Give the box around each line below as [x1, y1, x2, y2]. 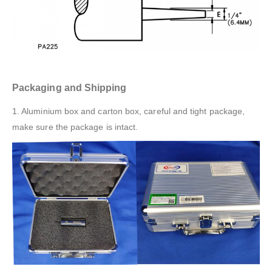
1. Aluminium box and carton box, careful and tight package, [12, 106, 245, 116]
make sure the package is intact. [12, 121, 138, 132]
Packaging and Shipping [12, 82, 127, 93]
